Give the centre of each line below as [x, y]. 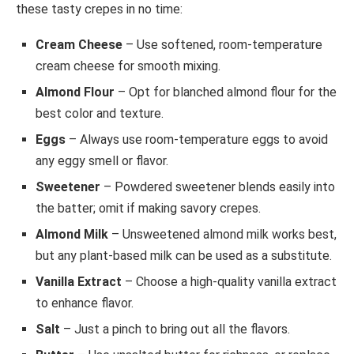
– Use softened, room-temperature [222, 44]
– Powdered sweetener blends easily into [218, 186]
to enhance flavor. [85, 303]
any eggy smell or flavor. [102, 160]
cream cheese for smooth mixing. [128, 66]
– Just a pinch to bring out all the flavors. [175, 329]
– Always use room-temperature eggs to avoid [197, 139]
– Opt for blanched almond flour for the [226, 92]
